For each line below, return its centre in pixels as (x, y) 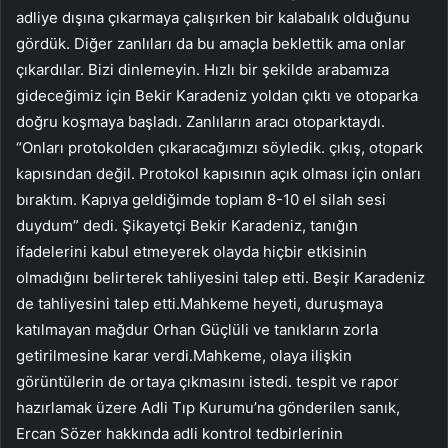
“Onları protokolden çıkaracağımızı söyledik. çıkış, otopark (219, 147)
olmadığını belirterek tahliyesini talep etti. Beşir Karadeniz (220, 277)
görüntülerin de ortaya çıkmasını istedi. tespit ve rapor (207, 381)
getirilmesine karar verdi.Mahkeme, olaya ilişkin (184, 355)
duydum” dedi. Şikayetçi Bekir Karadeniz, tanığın (187, 225)
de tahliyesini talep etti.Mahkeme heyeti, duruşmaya (199, 303)
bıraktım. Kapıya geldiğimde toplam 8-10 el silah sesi (201, 199)
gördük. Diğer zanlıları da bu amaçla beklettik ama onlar (211, 43)
